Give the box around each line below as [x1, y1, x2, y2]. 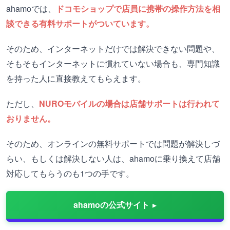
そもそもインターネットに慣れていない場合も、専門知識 [6, 57, 220, 69]
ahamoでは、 [6, 3, 56, 14]
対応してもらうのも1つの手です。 [6, 167, 134, 179]
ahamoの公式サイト [73, 199, 149, 210]
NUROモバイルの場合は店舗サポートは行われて [39, 98, 220, 109]
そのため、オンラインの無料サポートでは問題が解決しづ [6, 138, 220, 149]
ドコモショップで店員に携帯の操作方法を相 [56, 3, 220, 14]
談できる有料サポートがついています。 [6, 17, 154, 29]
